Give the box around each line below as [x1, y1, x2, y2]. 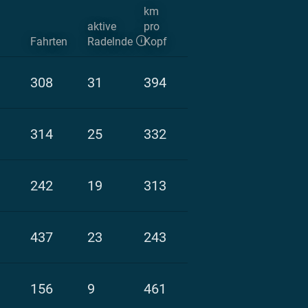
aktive [87, 19, 116, 33]
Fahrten [30, 34, 67, 48]
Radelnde [87, 34, 133, 48]
